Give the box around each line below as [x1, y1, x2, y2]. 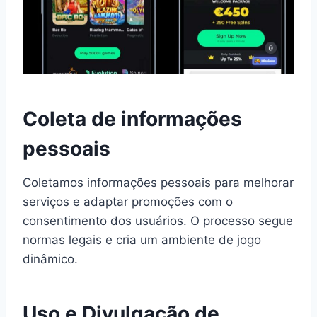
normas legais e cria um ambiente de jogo [23, 233, 261, 248]
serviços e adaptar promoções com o [23, 195, 233, 209]
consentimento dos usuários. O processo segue [23, 214, 293, 229]
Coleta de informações [23, 107, 242, 132]
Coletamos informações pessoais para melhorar [23, 175, 294, 190]
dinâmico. [23, 252, 78, 267]
